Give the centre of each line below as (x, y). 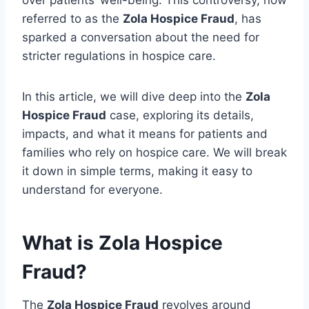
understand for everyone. (92, 190)
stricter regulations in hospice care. (119, 56)
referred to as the (72, 19)
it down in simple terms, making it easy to (137, 171)
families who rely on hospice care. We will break (154, 153)
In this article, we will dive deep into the (134, 97)
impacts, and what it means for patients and (145, 134)
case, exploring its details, (180, 116)
